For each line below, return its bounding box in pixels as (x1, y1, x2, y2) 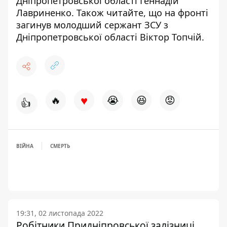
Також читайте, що (74, 7, 165, 19)
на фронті (165, 7, 208, 19)
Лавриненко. (16, 7, 74, 19)
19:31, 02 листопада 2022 (16, 208, 103, 218)
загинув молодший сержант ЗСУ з (16, 19, 168, 31)
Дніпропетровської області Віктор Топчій (16, 31, 202, 43)
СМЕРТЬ (50, 142, 70, 149)
